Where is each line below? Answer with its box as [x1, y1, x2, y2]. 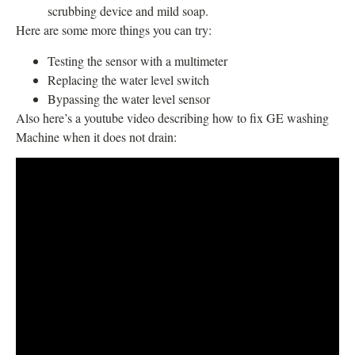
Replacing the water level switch [48, 71, 209, 88]
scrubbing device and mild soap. [48, 2, 208, 20]
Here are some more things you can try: [16, 21, 212, 39]
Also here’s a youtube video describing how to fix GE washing [16, 109, 329, 126]
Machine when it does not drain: [16, 128, 177, 145]
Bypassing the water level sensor [48, 90, 210, 107]
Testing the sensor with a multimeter [48, 52, 227, 69]
